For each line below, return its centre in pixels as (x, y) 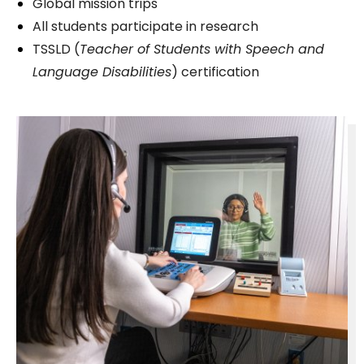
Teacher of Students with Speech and (202, 50)
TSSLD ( (56, 50)
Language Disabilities (102, 72)
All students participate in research (145, 27)
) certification (215, 72)
